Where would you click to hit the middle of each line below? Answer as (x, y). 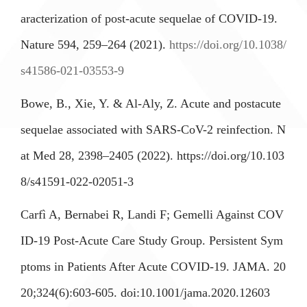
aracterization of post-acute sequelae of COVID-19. (149, 19)
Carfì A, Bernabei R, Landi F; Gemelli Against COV (152, 214)
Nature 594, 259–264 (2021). (95, 45)
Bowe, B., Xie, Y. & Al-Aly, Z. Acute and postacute (151, 103)
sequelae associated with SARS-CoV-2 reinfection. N (153, 130)
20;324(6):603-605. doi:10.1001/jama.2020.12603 (145, 293)
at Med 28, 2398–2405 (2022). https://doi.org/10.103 (152, 156)
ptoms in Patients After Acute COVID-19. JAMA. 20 (153, 267)
